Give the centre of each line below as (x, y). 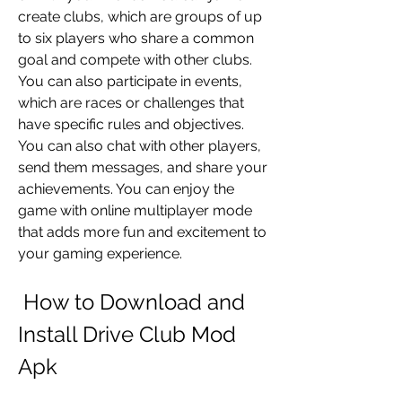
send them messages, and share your (143, 167)
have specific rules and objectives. (131, 124)
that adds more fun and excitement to (142, 232)
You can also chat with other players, (140, 146)
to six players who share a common (136, 38)
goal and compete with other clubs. (135, 60)
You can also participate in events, (130, 81)
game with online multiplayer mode (135, 210)
